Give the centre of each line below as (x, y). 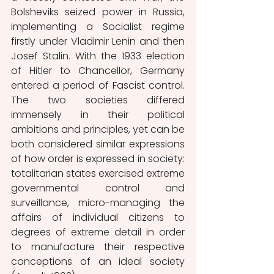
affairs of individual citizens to (98, 217)
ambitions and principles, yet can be (98, 129)
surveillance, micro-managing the (98, 203)
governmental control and (98, 188)
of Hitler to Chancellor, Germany (98, 71)
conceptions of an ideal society (98, 261)
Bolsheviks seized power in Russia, (98, 12)
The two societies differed (98, 100)
